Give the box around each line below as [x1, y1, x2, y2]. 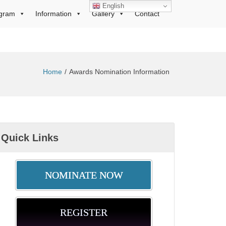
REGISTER [60, 207, 108, 218]
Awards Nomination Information [69, 68, 169, 76]
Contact [135, 10, 159, 18]
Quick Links [1, 132, 59, 143]
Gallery [92, 10, 115, 18]
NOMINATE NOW [44, 169, 123, 181]
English [100, 2, 125, 10]
